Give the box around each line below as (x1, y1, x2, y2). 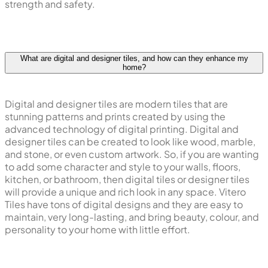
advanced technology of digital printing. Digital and (5, 123, 239, 136)
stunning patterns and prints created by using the (5, 110, 226, 123)
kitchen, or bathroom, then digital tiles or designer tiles (5, 173, 249, 186)
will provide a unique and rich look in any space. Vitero (5, 185, 246, 199)
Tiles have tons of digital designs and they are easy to (5, 198, 243, 211)
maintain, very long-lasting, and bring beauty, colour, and (5, 211, 259, 224)
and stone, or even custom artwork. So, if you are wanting (5, 148, 259, 161)
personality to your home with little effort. (5, 223, 190, 236)
